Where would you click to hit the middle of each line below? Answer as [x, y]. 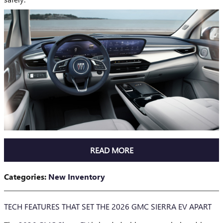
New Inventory [77, 177]
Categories [24, 177]
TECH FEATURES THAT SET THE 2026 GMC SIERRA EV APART [108, 207]
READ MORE [111, 150]
